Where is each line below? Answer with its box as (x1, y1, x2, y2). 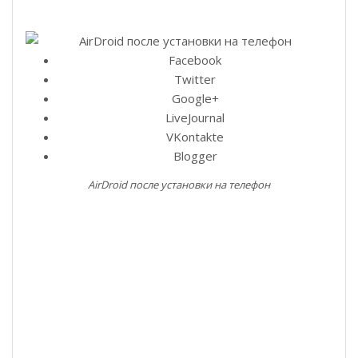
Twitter (174, 70, 216, 87)
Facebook (169, 51, 221, 68)
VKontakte (166, 128, 224, 145)
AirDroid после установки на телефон (88, 177, 270, 192)
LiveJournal (165, 109, 225, 125)
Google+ (171, 89, 219, 106)
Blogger (173, 147, 217, 164)
